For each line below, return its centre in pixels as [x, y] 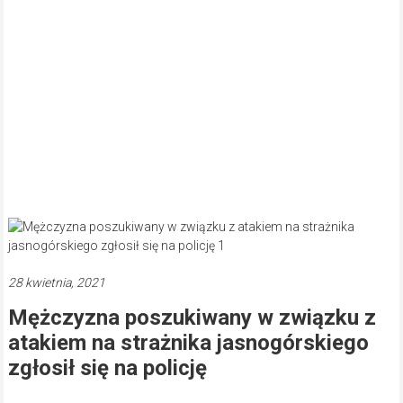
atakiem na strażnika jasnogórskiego [188, 343]
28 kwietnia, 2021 [56, 283]
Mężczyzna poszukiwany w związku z [192, 318]
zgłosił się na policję [107, 368]
